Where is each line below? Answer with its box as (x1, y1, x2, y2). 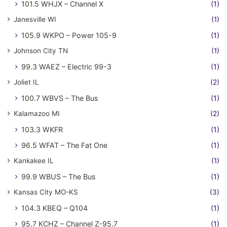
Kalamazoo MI (14, 109, 60, 118)
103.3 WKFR (21, 125, 63, 134)
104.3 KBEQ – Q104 (21, 203, 88, 212)
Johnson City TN (14, 46, 68, 55)
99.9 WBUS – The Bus (21, 172, 95, 181)
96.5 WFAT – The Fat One (21, 140, 107, 149)
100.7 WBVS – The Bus (21, 93, 98, 102)
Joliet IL (14, 78, 39, 86)
